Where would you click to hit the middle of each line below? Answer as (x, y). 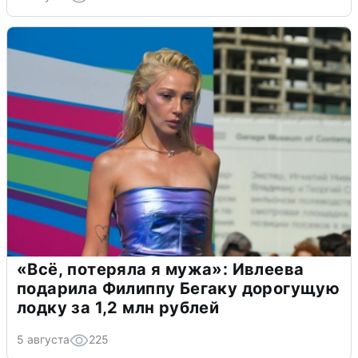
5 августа (43, 339)
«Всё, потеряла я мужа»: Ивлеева (161, 269)
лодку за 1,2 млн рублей (118, 307)
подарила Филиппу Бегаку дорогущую (179, 288)
